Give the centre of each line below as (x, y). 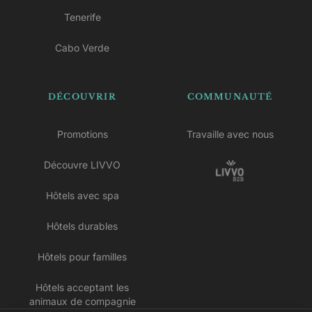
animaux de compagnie (82, 302)
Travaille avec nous (230, 134)
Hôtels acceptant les (82, 288)
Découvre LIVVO (82, 165)
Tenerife (82, 17)
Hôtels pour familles (82, 257)
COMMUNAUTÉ (230, 97)
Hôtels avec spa (82, 196)
